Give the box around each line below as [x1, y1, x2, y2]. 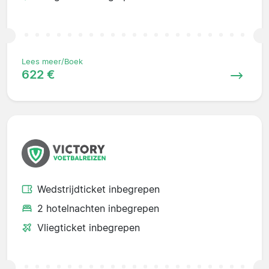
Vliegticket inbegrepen [37, 222, 140, 234]
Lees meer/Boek [22, 57, 83, 67]
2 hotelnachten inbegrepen [37, 202, 159, 215]
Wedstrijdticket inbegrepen [37, 183, 160, 196]
